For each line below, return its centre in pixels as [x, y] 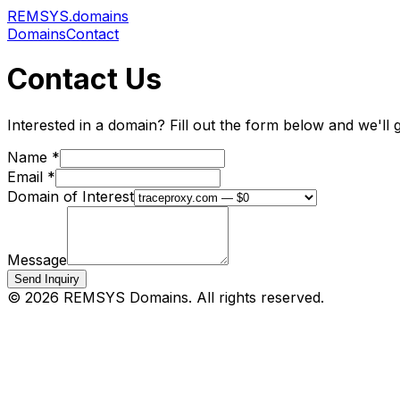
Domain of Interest [71, 196]
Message [37, 259]
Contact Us [84, 79]
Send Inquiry [47, 279]
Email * [31, 176]
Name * [33, 157]
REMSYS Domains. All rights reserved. [192, 297]
